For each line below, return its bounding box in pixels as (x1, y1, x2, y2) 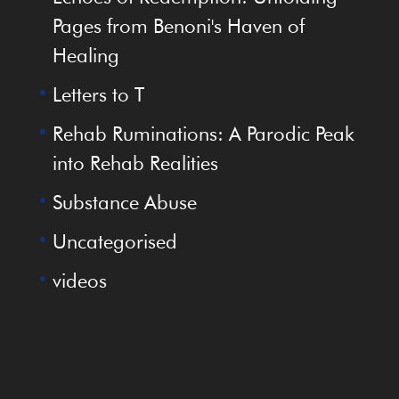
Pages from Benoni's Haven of (52, 13, 305, 37)
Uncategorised (52, 229, 177, 253)
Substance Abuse (52, 190, 197, 214)
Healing (52, 43, 119, 67)
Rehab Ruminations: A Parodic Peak (52, 121, 354, 145)
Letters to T (52, 82, 144, 106)
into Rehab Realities (52, 151, 218, 175)
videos (52, 268, 107, 292)
